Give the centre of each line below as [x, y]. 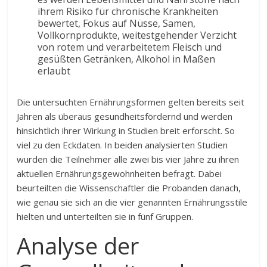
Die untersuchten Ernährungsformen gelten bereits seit [131, 102]
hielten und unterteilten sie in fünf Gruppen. [105, 216]
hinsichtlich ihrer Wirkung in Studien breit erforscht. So [126, 131]
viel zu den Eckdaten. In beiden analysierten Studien [122, 145]
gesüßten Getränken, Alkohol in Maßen [127, 59]
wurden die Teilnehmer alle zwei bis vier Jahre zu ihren [128, 159]
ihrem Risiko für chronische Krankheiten [128, 11]
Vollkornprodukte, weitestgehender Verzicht [137, 35]
